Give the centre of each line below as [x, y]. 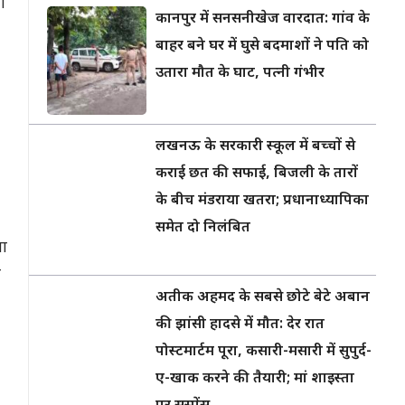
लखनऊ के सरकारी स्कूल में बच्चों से [255, 147]
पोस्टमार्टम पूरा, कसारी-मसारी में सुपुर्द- [264, 352]
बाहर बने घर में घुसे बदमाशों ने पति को [262, 47]
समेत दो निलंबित [203, 228]
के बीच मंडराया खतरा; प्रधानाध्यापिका [262, 201]
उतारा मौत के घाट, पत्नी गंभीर [240, 74]
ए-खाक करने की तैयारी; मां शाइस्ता [255, 379]
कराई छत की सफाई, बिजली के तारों [257, 174]
